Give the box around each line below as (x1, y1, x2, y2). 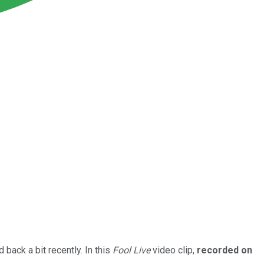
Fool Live (113, 244, 150, 256)
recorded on (197, 244, 252, 256)
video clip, (150, 244, 197, 256)
